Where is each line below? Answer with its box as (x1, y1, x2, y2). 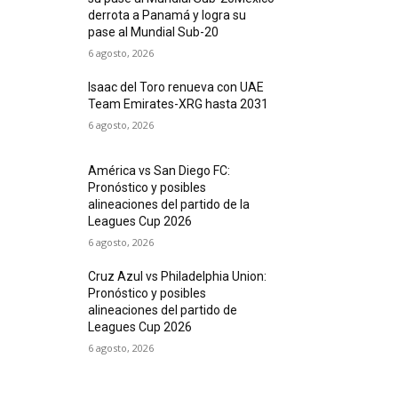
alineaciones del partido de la (88, 197, 251, 212)
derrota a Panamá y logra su (88, 8, 247, 22)
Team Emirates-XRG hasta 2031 (88, 97, 269, 111)
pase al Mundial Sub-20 (88, 25, 219, 39)
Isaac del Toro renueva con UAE (88, 80, 265, 94)
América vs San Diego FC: (88, 163, 231, 179)
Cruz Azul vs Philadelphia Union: (88, 269, 267, 284)
